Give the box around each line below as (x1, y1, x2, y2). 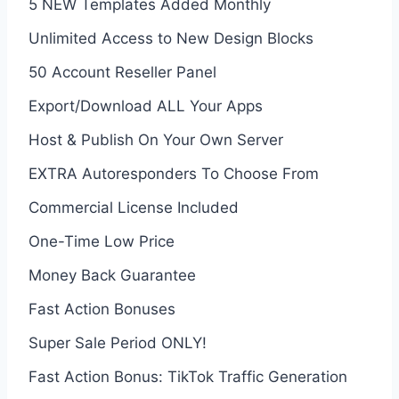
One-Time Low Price (28, 232, 175, 250)
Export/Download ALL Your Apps (28, 96, 263, 115)
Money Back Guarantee (28, 265, 196, 284)
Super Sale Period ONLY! (28, 333, 207, 352)
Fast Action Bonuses (28, 299, 175, 318)
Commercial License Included (28, 198, 239, 216)
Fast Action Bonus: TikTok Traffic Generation (28, 367, 347, 386)
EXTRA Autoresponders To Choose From (28, 164, 319, 183)
